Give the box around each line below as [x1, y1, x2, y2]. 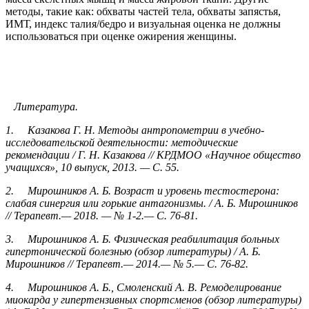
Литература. [8, 101, 78, 113]
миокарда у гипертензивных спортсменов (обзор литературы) [6, 294, 301, 306]
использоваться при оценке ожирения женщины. [6, 30, 237, 43]
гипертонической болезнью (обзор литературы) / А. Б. [6, 246, 261, 258]
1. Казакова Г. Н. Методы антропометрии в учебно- [6, 124, 264, 137]
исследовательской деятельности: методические [6, 137, 238, 149]
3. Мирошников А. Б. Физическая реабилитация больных [6, 233, 279, 246]
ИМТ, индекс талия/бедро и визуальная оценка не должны [6, 18, 281, 30]
